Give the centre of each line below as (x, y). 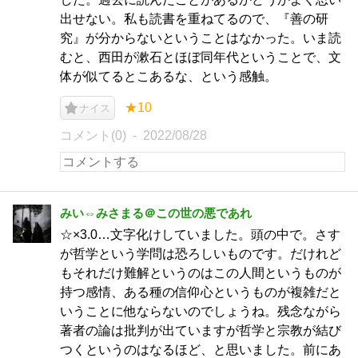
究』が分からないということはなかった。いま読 (201, 38)
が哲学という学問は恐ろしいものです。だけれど (201, 254)
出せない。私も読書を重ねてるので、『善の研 (194, 19)
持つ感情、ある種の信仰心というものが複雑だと (201, 292)
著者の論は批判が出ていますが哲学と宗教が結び (201, 330)
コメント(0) (93, 135)
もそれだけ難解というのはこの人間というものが (201, 273)
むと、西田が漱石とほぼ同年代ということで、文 (201, 57)
